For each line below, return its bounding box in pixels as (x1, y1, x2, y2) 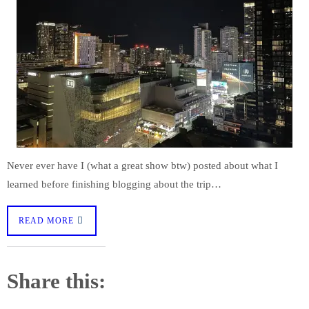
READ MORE (19, 215, 74, 226)
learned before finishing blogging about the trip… (7, 177, 221, 190)
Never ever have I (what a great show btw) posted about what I (7, 159, 278, 171)
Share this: (7, 269, 106, 294)
